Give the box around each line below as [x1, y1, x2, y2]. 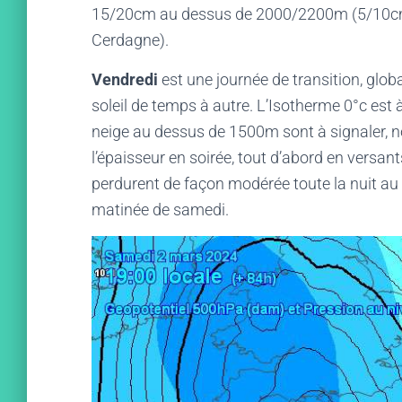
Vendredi [92, 70, 158, 89]
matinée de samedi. [92, 200, 229, 219]
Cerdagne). [92, 31, 169, 49]
